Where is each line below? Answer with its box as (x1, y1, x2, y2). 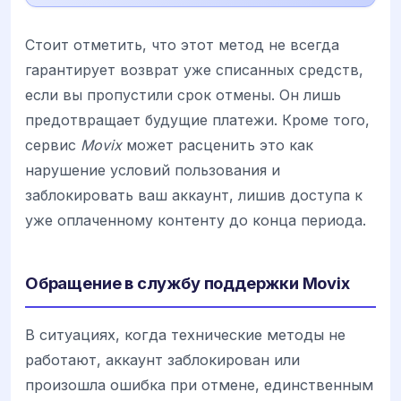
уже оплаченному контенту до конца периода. (25, 210, 366, 229)
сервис (25, 135, 81, 154)
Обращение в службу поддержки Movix (25, 272, 350, 293)
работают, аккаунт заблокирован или (25, 350, 300, 369)
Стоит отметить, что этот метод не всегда (25, 35, 339, 54)
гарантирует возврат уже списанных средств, (25, 60, 363, 79)
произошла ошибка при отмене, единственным (25, 375, 373, 394)
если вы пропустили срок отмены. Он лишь (25, 85, 341, 104)
